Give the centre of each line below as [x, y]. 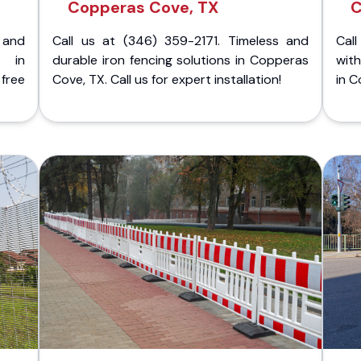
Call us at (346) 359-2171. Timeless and [180, 41]
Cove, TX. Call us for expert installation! [167, 79]
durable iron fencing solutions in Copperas [180, 60]
